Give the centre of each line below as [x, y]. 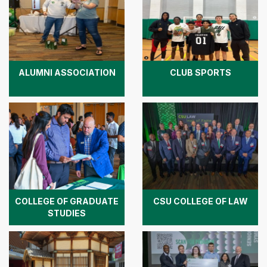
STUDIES [67, 213]
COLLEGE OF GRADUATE [67, 201]
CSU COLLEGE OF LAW [200, 201]
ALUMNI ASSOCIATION [67, 73]
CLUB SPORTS [200, 73]
